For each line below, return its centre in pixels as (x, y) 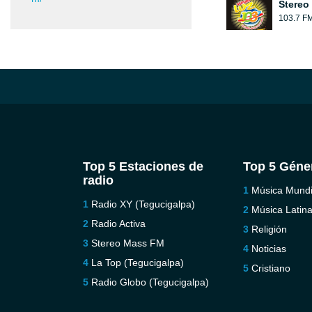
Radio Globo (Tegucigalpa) (150, 282)
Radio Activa (118, 224)
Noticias (269, 249)
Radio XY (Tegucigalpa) (143, 204)
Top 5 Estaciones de (143, 166)
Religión (270, 229)
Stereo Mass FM (127, 243)
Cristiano (271, 268)
